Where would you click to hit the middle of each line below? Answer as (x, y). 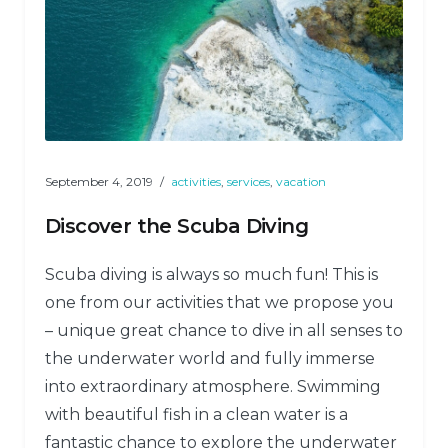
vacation (301, 181)
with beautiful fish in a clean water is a (196, 414)
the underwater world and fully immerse (210, 358)
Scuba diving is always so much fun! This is (211, 274)
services (248, 181)
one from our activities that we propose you (219, 302)
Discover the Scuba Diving (176, 225)
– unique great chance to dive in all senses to (224, 330)
